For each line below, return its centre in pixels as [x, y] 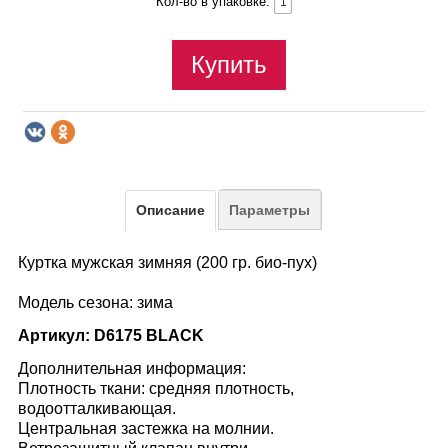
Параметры [269, 209]
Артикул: [54, 335]
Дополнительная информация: [134, 368]
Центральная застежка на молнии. [146, 428]
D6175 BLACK [149, 335]
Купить [229, 64]
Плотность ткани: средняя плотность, [156, 388]
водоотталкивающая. [97, 408]
